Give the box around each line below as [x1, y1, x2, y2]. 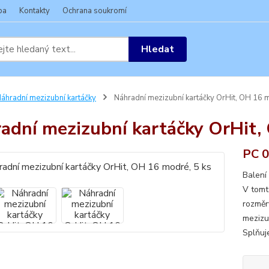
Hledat [141, 42, 175, 56]
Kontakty [19, 5, 50, 16]
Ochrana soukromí [62, 5, 127, 16]
